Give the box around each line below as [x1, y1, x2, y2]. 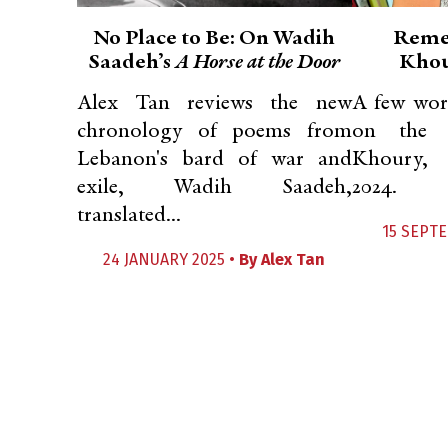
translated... [77, 205, 181, 227]
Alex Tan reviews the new [77, 93, 352, 115]
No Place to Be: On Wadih [93, 28, 336, 50]
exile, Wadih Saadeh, [77, 177, 352, 199]
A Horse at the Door [175, 52, 341, 74]
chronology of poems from [77, 121, 352, 143]
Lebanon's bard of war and [77, 149, 352, 171]
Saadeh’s [88, 52, 176, 74]
